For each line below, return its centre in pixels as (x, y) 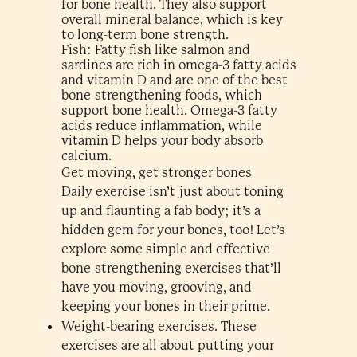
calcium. (86, 156)
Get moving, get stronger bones (156, 173)
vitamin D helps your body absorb (162, 141)
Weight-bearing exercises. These (159, 326)
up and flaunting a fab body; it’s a (161, 211)
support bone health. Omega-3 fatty (169, 110)
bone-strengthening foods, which (161, 95)
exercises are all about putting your (167, 345)
